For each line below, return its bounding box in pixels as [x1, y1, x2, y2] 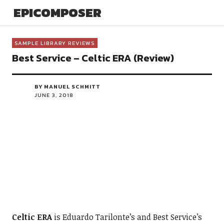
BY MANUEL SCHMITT [34, 82, 100, 90]
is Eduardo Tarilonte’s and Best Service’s [53, 211, 202, 223]
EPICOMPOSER [13, 3, 101, 22]
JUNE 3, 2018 [34, 91, 73, 99]
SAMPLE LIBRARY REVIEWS [14, 39, 95, 47]
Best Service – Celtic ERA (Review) [11, 50, 174, 65]
